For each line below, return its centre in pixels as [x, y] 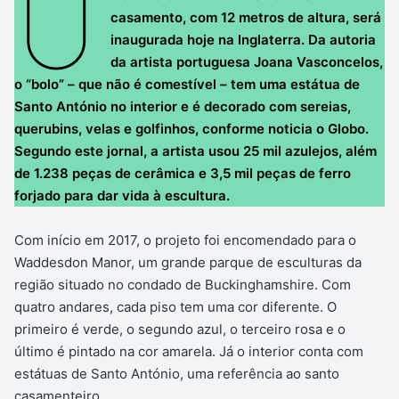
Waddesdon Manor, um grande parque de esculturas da [188, 263]
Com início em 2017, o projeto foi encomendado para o [185, 240]
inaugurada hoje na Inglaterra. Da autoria [243, 40]
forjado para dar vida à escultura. [122, 196]
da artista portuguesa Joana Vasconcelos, [246, 62]
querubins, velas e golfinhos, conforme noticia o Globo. [191, 129]
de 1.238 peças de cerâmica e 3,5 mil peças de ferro [183, 174]
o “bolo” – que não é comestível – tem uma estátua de [187, 85]
